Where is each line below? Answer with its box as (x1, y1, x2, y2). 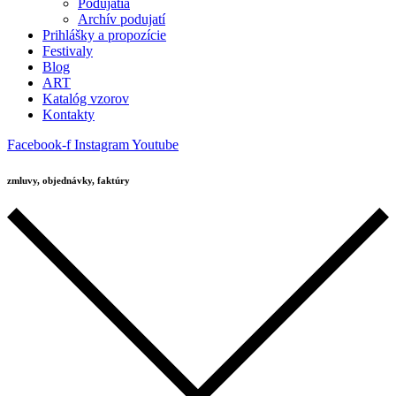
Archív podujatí (78, 11, 165, 27)
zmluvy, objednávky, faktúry (7, 174, 130, 186)
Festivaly (42, 42, 93, 58)
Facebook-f (7, 136, 71, 152)
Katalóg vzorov (42, 90, 129, 106)
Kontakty (42, 106, 95, 122)
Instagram (74, 136, 129, 152)
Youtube (132, 136, 179, 152)
